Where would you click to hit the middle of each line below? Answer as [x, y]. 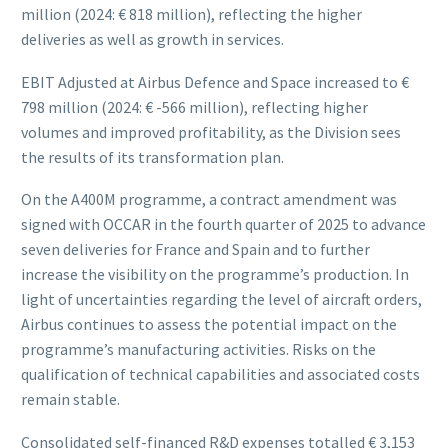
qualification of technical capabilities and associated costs [220, 374]
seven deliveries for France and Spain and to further [195, 249]
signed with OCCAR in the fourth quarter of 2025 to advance [223, 224]
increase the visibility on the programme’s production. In [215, 274]
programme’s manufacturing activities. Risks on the [198, 349]
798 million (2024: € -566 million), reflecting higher [194, 106]
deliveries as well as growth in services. [152, 38]
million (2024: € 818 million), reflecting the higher [191, 13]
